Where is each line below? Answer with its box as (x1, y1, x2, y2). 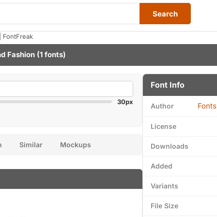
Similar (19, 140, 43, 149)
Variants (151, 182, 178, 190)
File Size (151, 201, 178, 210)
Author (151, 102, 174, 110)
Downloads (151, 142, 188, 150)
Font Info (151, 80, 185, 90)
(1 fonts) (35, 50, 66, 59)
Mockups (60, 140, 91, 149)
